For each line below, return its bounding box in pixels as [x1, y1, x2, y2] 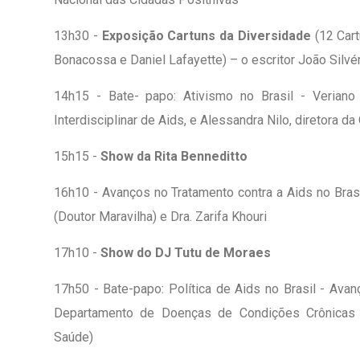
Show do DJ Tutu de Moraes [100, 244, 271, 260]
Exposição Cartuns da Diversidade [101, 27, 311, 43]
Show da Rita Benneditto [100, 148, 247, 164]
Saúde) [54, 329, 93, 345]
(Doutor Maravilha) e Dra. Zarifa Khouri [54, 208, 267, 224]
